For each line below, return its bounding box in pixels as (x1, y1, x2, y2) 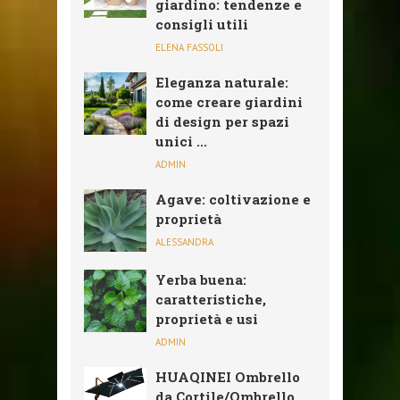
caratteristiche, (155, 289, 266, 308)
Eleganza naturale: (155, 72, 288, 91)
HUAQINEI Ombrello (155, 367, 300, 386)
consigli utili (155, 14, 248, 33)
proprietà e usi (155, 309, 258, 328)
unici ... (155, 131, 207, 150)
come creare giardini (155, 92, 303, 111)
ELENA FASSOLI (155, 40, 223, 54)
